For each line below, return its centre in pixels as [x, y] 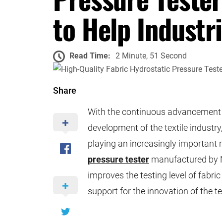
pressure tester [118, 160]
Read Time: [90, 56]
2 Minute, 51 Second [151, 56]
